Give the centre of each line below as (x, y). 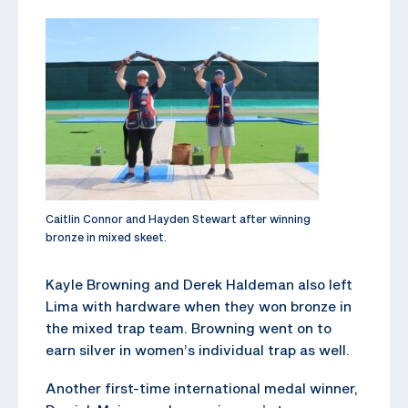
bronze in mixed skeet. (106, 236)
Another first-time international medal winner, (202, 388)
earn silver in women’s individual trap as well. (198, 349)
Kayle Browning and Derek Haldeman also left (199, 284)
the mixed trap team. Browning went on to (189, 327)
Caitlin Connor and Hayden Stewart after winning (178, 218)
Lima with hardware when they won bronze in (199, 306)
